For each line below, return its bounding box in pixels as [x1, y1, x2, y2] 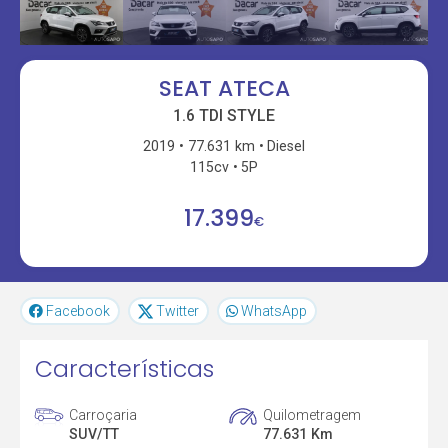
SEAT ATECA [158, 73, 290, 105]
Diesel [267, 137, 306, 154]
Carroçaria [69, 406, 138, 423]
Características [35, 352, 215, 386]
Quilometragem [262, 406, 361, 423]
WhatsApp [241, 303, 308, 320]
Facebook [46, 303, 111, 320]
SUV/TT [69, 425, 120, 442]
